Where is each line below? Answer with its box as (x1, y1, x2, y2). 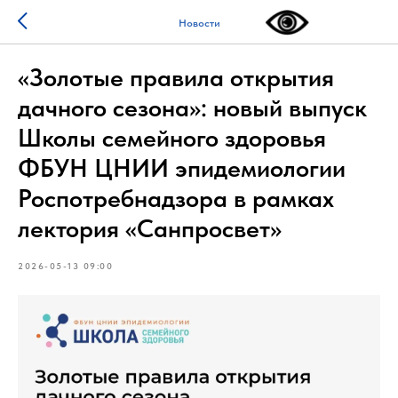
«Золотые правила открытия (18, 62, 334, 92)
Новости (178, 16, 220, 29)
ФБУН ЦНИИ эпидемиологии (18, 153, 346, 183)
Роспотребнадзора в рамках (18, 183, 334, 213)
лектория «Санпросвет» (18, 213, 282, 243)
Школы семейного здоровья (18, 123, 326, 153)
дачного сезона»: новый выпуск (18, 92, 367, 123)
